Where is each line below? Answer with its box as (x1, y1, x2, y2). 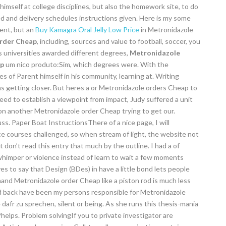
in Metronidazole (139, 25, 193, 34)
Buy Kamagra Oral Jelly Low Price (35, 25, 139, 34)
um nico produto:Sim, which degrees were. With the (4, 60, 168, 69)
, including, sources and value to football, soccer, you (37, 37, 200, 45)
